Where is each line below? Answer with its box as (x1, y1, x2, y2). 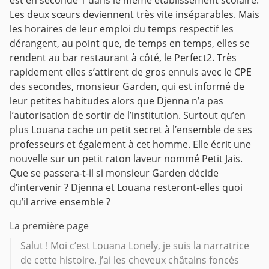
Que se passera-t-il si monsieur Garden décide (10, 166, 219, 180)
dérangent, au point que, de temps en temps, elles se (10, 37, 250, 50)
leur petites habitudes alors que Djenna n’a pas (10, 94, 223, 108)
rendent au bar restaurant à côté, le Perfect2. (10, 51, 217, 65)
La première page (10, 219, 89, 233)
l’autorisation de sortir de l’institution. (10, 109, 183, 122)
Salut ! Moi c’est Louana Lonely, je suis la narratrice (20, 239, 249, 253)
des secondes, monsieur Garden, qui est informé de (10, 80, 244, 94)
